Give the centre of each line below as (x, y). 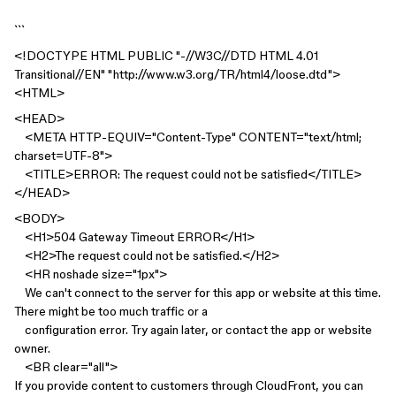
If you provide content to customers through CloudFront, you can (189, 385)
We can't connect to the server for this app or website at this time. (198, 293)
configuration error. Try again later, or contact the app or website (193, 330)
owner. (32, 348)
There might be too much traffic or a (111, 311)
